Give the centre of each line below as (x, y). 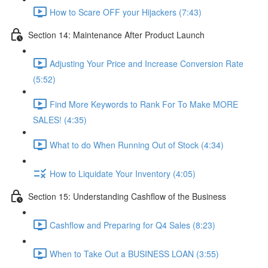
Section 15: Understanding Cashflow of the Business (127, 196)
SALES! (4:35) (60, 120)
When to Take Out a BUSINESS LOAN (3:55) (134, 253)
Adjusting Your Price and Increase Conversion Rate (147, 63)
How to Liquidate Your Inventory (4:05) (123, 173)
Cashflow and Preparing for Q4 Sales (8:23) (133, 225)
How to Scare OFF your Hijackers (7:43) (126, 12)
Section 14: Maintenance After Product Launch (116, 34)
